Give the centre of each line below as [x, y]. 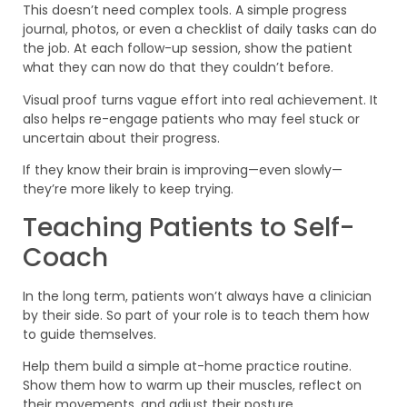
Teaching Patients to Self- [189, 227]
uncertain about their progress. [121, 138]
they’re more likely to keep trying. [128, 189]
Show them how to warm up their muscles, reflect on [192, 385]
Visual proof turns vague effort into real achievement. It [200, 99]
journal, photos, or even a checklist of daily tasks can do [200, 30]
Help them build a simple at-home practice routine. [187, 366]
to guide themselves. [89, 334]
